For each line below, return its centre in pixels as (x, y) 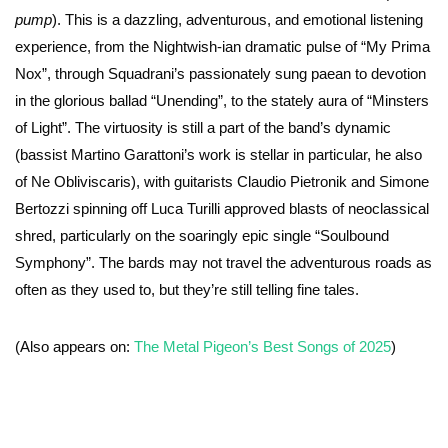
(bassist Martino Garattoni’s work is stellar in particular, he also (218, 155)
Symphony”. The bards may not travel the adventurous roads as (223, 263)
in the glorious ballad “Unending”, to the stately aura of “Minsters (222, 101)
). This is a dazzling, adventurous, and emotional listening (237, 20)
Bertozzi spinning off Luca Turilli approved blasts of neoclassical (222, 209)
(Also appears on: (74, 347)
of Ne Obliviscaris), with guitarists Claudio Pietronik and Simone (222, 182)
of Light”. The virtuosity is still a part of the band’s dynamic (203, 128)
